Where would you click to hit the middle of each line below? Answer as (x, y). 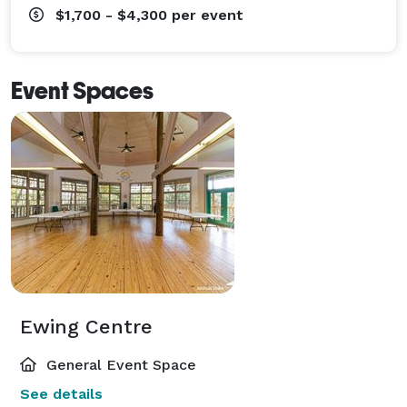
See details (61, 393)
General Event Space (119, 364)
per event (208, 15)
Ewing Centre (86, 326)
